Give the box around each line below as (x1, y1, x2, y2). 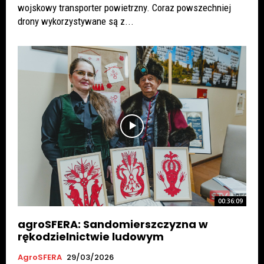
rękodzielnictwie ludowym (18, 229, 164, 244)
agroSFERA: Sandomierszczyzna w (18, 216, 208, 232)
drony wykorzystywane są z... (18, 15, 134, 27)
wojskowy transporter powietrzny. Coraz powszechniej (18, 2, 231, 14)
